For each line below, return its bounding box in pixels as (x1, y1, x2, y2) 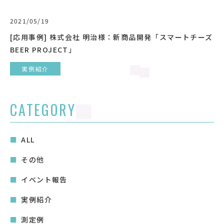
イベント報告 (21, 174, 67, 185)
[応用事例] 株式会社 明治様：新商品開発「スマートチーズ (10, 32, 213, 42)
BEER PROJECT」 (10, 44, 76, 55)
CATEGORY (10, 99, 76, 120)
